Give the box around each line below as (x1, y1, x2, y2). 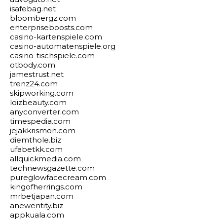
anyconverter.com (10, 107, 79, 116)
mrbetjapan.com (10, 191, 74, 201)
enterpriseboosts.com (10, 23, 93, 32)
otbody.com (10, 60, 55, 70)
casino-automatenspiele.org (10, 41, 115, 51)
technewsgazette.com (10, 163, 95, 173)
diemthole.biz (10, 135, 61, 145)
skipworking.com (10, 88, 74, 98)
